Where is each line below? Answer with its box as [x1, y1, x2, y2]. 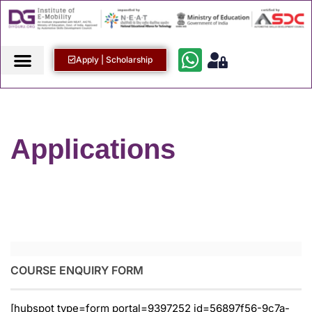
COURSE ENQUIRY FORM [10, 263, 143, 278]
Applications [10, 134, 175, 165]
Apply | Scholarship [76, 54, 153, 65]
